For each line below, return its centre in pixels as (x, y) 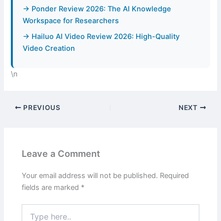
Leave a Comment (61, 153)
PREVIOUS (41, 108)
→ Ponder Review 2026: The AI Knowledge (97, 9)
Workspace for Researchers (71, 21)
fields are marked (52, 187)
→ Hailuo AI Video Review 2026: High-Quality (101, 37)
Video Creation (49, 49)
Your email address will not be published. (90, 175)
